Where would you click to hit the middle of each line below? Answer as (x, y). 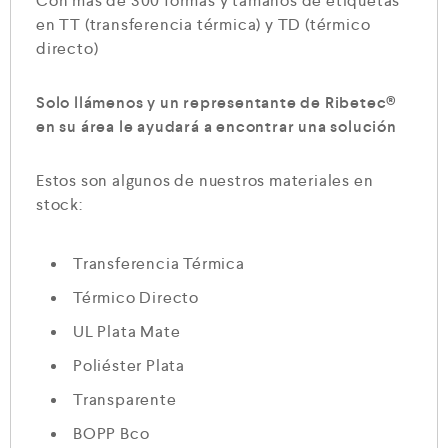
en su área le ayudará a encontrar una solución (216, 127)
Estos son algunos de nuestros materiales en (205, 181)
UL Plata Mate (127, 332)
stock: (59, 205)
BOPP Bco (111, 434)
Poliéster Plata (129, 366)
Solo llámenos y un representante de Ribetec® (217, 103)
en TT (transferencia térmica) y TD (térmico (203, 25)
